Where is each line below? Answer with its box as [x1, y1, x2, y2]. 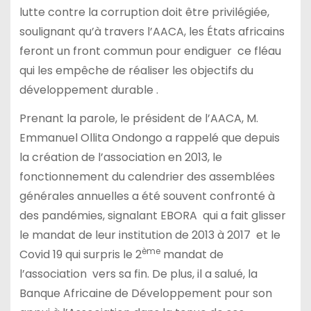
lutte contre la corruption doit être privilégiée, [19, 4, 269, 21]
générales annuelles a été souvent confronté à [19, 187, 275, 204]
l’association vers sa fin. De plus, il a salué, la [19, 265, 258, 282]
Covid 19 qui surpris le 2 [19, 246, 142, 262]
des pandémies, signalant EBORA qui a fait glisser [19, 207, 286, 224]
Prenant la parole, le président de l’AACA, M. [19, 110, 258, 126]
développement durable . [19, 82, 158, 99]
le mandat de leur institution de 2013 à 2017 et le [19, 226, 280, 243]
